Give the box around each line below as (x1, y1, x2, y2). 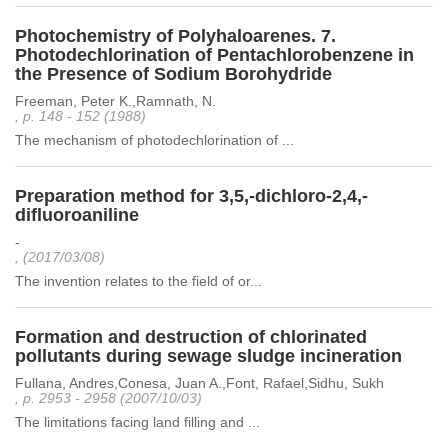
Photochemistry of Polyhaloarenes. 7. (15, 26, 336, 46)
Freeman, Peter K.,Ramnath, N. (15, 93, 216, 109)
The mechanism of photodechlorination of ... (15, 132, 294, 148)
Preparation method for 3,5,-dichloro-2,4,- (15, 186, 368, 206)
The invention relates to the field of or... (15, 273, 262, 289)
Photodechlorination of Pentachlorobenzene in (15, 45, 414, 65)
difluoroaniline (15, 205, 139, 225)
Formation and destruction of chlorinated (15, 327, 367, 347)
